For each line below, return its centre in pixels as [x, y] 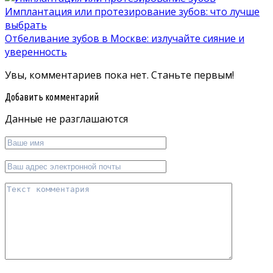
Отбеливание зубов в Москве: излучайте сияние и [125, 39]
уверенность [36, 52]
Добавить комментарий [52, 97]
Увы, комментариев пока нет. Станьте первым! [119, 75]
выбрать [26, 25]
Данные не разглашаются [66, 119]
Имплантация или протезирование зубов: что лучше [132, 12]
